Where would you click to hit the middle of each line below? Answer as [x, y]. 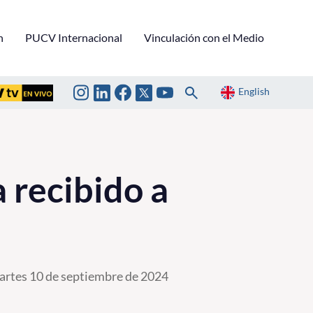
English [254, 92]
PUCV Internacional [74, 37]
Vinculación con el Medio [204, 37]
